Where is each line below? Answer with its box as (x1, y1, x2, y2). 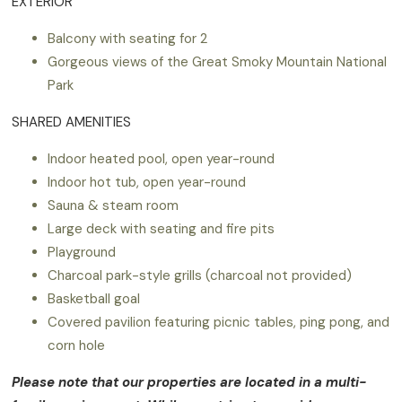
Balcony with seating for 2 (48, 29, 208, 48)
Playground (48, 242, 117, 261)
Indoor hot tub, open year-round (48, 172, 247, 191)
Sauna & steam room (48, 196, 179, 214)
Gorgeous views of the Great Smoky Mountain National (48, 52, 388, 71)
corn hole (48, 336, 106, 354)
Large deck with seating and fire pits (48, 219, 275, 238)
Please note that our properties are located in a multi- (12, 372, 367, 391)
